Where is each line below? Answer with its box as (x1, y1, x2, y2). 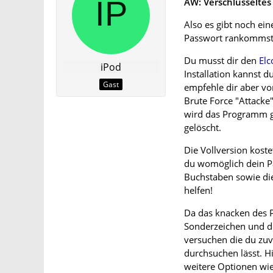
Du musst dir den (184, 54, 259, 66)
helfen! (184, 183, 213, 196)
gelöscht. (184, 121, 221, 133)
